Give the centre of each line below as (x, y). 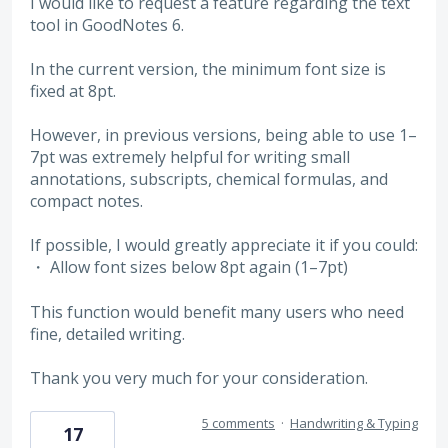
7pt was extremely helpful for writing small (190, 157)
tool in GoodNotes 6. (107, 25)
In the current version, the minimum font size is (208, 69)
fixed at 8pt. (73, 91)
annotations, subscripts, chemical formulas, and (209, 179)
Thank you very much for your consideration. (199, 377)
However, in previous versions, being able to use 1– (223, 135)
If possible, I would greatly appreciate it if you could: (224, 245)
